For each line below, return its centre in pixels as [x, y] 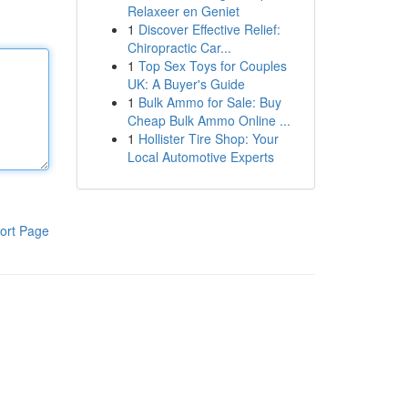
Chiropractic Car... [179, 47]
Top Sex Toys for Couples [212, 66]
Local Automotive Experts [200, 157]
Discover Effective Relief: [209, 29]
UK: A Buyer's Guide [186, 84]
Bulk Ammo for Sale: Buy [209, 102]
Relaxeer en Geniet [183, 11]
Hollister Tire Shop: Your [208, 138]
